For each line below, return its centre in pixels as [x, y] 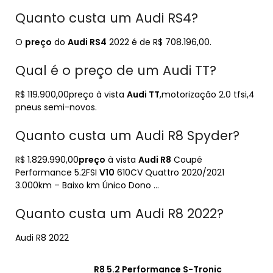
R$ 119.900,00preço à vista [71, 94]
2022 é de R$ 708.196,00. [159, 42]
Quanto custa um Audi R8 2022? [119, 214]
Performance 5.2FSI [57, 172]
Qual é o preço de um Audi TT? [116, 70]
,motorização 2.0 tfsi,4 [207, 94]
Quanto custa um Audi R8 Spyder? [127, 136]
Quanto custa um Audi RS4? [107, 18]
